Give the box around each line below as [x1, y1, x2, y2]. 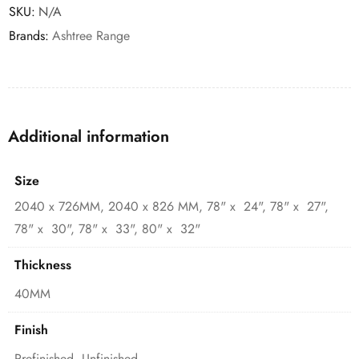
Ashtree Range [52, 26, 130, 46]
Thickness [14, 256, 71, 275]
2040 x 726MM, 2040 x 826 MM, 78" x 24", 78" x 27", [14, 197, 329, 216]
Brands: [9, 26, 49, 46]
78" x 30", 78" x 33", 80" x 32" [14, 220, 200, 239]
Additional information [8, 125, 169, 149]
